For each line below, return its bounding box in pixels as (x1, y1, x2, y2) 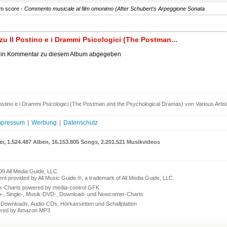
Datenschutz (63, 119, 98, 126)
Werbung (31, 119, 57, 126)
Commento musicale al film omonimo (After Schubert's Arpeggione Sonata (24, 6, 205, 12)
